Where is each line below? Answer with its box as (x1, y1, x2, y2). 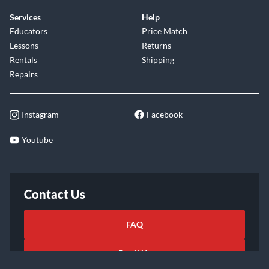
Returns (142, 40, 171, 50)
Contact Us (24, 187, 85, 201)
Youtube (22, 134, 53, 145)
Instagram (22, 109, 59, 119)
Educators (10, 26, 47, 36)
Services (10, 12, 41, 22)
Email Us (118, 248, 151, 258)
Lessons (10, 40, 38, 50)
